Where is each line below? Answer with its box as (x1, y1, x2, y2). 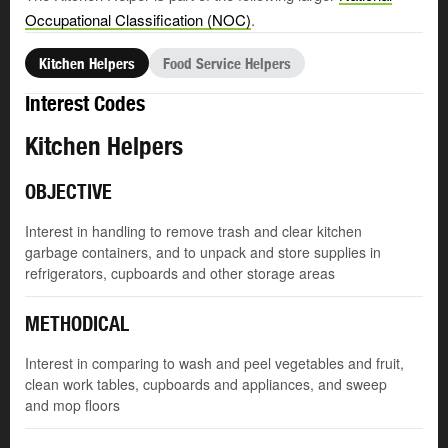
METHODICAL (25, 312, 129, 336)
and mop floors (25, 395, 120, 416)
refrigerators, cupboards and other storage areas (25, 263, 335, 284)
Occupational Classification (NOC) (25, 9, 251, 31)
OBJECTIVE (25, 180, 112, 204)
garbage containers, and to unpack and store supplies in (25, 242, 381, 263)
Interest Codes (25, 91, 145, 117)
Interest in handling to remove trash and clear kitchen (25, 221, 362, 242)
